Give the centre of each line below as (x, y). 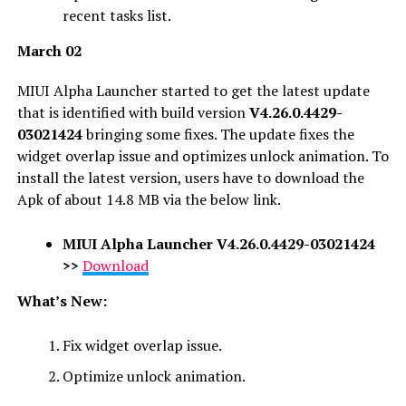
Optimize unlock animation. (154, 376)
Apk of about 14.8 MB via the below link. (149, 199)
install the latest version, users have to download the (190, 177)
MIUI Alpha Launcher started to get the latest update (193, 90)
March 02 (49, 50)
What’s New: (62, 300)
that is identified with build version (133, 112)
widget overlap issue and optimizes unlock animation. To (203, 155)
